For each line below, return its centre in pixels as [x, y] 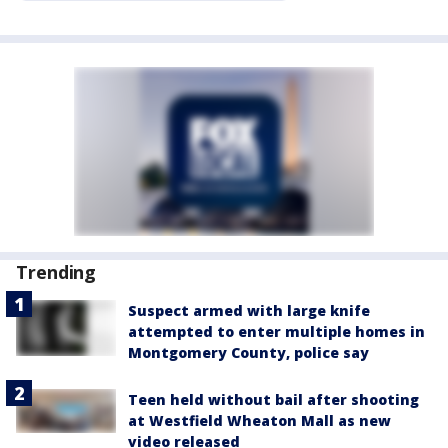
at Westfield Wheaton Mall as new [259, 420]
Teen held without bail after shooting [273, 399]
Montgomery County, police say [248, 352]
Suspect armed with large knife [249, 310]
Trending [56, 272]
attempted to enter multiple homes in [276, 331]
